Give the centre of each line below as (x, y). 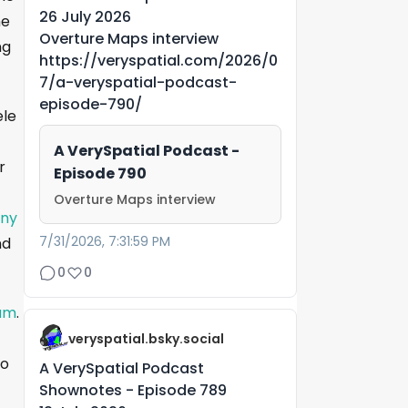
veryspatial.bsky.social (146, 338)
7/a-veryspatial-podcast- (138, 82)
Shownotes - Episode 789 (133, 390)
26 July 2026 (85, 16)
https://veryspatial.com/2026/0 (158, 60)
